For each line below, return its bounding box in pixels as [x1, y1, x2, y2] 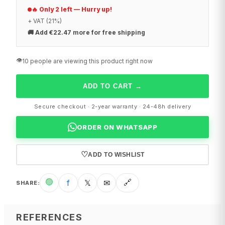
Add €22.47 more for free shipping [35, 29, 145, 37]
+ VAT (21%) [28, 17, 62, 25]
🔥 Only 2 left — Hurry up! [32, 6, 112, 14]
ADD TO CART [83, 82, 133, 90]
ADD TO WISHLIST [88, 151, 145, 159]
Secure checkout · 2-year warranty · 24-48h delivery [34, 103, 191, 110]
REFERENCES [16, 212, 82, 223]
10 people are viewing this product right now [22, 57, 153, 65]
